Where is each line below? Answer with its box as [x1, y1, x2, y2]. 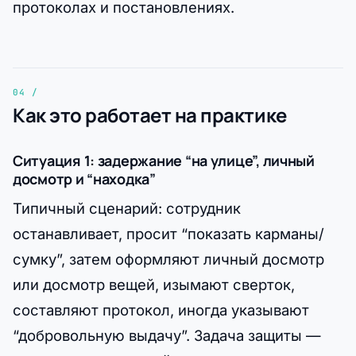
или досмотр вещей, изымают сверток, [13, 276, 295, 294]
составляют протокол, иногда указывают [13, 301, 309, 319]
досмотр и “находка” [13, 169, 156, 189]
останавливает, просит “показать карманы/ [13, 225, 324, 243]
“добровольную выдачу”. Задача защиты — [13, 327, 321, 345]
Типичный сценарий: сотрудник [13, 199, 241, 218]
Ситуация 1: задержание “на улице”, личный [13, 151, 315, 171]
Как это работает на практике [13, 101, 287, 128]
